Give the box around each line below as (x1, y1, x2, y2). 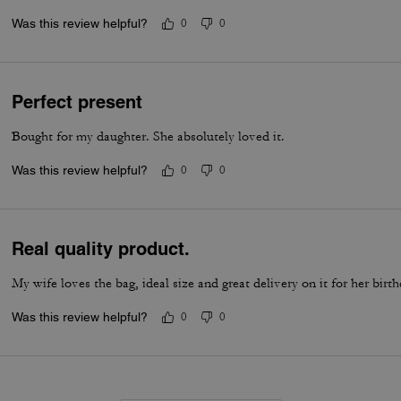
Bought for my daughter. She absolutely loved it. (12, 128, 286, 145)
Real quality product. (12, 238, 191, 260)
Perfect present (12, 91, 143, 113)
